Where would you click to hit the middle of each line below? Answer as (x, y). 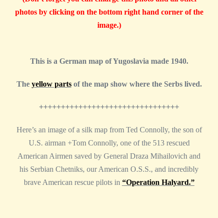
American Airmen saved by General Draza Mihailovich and (109, 156)
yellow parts (51, 84)
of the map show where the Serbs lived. (136, 84)
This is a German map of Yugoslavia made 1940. (110, 61)
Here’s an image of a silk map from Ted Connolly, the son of (109, 130)
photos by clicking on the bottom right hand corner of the (109, 12)
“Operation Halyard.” (158, 182)
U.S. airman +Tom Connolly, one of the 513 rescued (109, 143)
